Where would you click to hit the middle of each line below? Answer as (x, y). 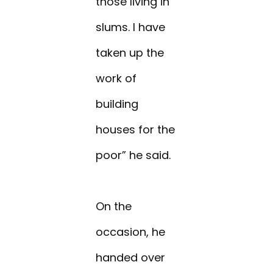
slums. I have (131, 27)
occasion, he (131, 232)
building (117, 104)
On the (114, 207)
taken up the (130, 53)
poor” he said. (133, 155)
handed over (131, 258)
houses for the (136, 130)
